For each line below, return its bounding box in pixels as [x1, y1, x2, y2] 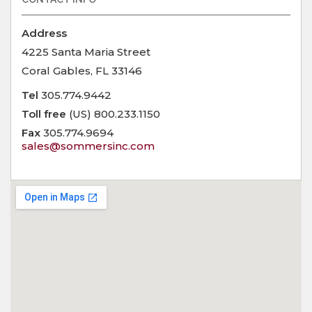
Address [22, 26, 67, 40]
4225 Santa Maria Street [22, 45, 150, 58]
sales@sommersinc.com [22, 139, 155, 153]
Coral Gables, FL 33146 [22, 63, 142, 77]
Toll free [22, 107, 66, 120]
